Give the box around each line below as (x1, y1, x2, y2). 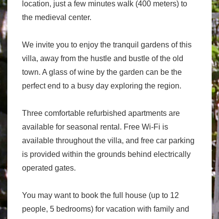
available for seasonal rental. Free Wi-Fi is (22, 123, 168, 131)
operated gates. (22, 164, 76, 172)
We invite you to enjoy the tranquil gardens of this (22, 41, 192, 49)
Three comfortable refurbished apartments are (22, 109, 180, 117)
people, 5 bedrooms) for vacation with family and (22, 205, 189, 213)
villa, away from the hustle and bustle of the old (22, 54, 183, 63)
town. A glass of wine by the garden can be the (22, 68, 182, 76)
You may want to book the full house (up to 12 (22, 191, 179, 199)
